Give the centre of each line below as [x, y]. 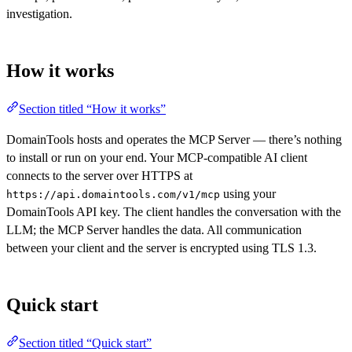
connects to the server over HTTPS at [99, 175]
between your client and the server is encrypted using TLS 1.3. [161, 247]
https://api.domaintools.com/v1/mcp [113, 194]
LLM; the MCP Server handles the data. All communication [154, 229]
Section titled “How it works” [92, 108]
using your [248, 193]
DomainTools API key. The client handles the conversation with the [174, 211]
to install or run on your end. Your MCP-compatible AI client [157, 157]
